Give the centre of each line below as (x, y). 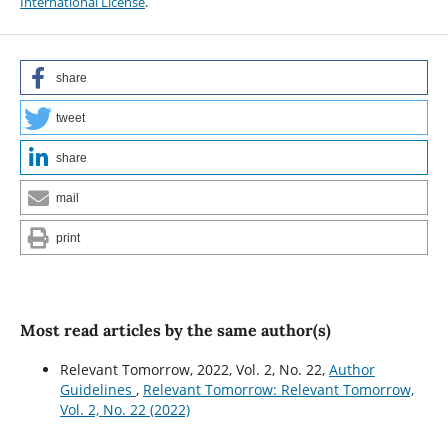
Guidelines (97, 389)
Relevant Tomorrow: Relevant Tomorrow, (278, 389)
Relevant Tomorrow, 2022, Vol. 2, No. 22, (194, 369)
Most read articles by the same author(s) (175, 329)
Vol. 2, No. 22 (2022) (124, 409)
